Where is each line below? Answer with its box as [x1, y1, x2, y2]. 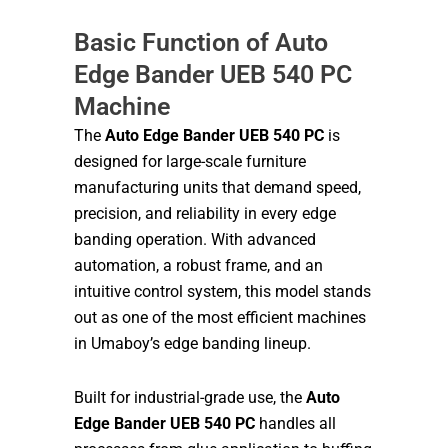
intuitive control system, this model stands [74, 281, 371, 301]
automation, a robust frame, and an [74, 255, 323, 275]
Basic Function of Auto [74, 27, 328, 57]
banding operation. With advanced [74, 229, 316, 249]
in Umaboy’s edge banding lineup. [74, 333, 311, 353]
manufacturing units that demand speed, [74, 177, 361, 197]
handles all [255, 413, 336, 433]
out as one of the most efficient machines [74, 307, 366, 327]
